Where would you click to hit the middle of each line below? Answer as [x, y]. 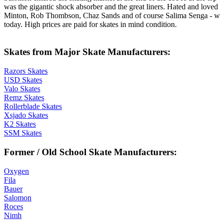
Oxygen [16, 171]
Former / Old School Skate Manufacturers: [90, 152]
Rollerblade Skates [33, 107]
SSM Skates [23, 133]
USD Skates [23, 80]
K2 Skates [20, 124]
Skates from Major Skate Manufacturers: [87, 52]
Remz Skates [24, 98]
